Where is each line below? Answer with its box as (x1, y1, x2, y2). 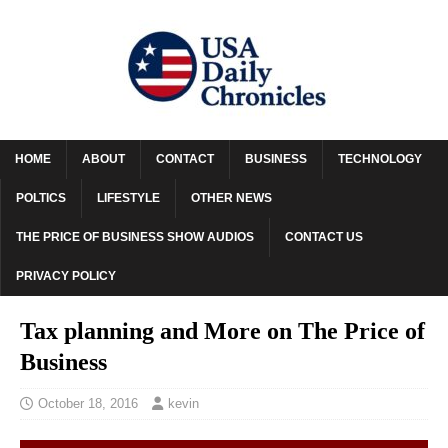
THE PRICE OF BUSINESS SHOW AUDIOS (16, 230, 254, 244)
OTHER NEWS (191, 191, 272, 205)
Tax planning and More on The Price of (20, 318, 425, 344)
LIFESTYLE (97, 191, 160, 205)
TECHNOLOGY (338, 152, 422, 166)
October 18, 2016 (38, 396, 138, 411)
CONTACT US (285, 230, 363, 244)
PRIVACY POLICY (16, 269, 116, 283)
